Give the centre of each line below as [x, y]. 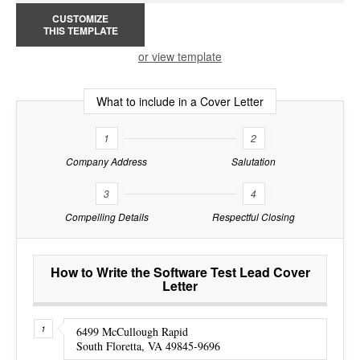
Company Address [106, 161]
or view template [180, 56]
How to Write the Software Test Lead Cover [180, 272]
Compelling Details [106, 216]
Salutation [254, 161]
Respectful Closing [254, 216]
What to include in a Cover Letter [180, 101]
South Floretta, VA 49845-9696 [148, 346]
